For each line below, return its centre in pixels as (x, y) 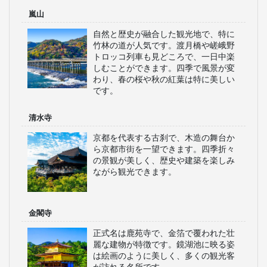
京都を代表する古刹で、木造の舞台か (164, 138)
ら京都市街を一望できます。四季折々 (164, 149)
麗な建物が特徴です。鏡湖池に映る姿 (164, 244)
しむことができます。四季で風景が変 (164, 68)
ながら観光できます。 (135, 172)
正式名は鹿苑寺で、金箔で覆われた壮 (164, 233)
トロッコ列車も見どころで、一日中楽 (164, 57)
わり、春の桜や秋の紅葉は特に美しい (164, 79)
